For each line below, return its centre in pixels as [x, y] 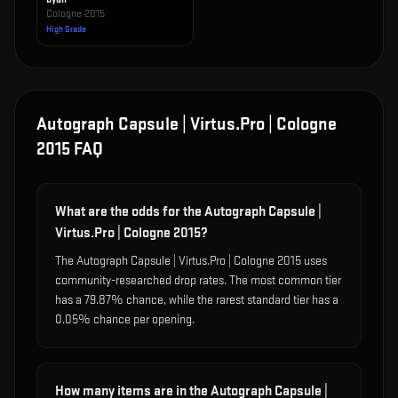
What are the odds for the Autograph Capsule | [188, 212]
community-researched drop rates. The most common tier [198, 280]
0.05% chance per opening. [125, 319]
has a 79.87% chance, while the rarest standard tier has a [197, 300]
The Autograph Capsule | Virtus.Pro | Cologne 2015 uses [191, 261]
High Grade [66, 29]
